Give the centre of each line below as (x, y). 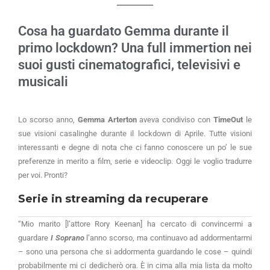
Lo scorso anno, (48, 119)
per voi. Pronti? (43, 175)
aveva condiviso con (175, 119)
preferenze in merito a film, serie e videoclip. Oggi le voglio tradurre (135, 161)
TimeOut (228, 119)
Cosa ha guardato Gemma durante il (124, 31)
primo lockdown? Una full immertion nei (135, 48)
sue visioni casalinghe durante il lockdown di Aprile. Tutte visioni (135, 133)
